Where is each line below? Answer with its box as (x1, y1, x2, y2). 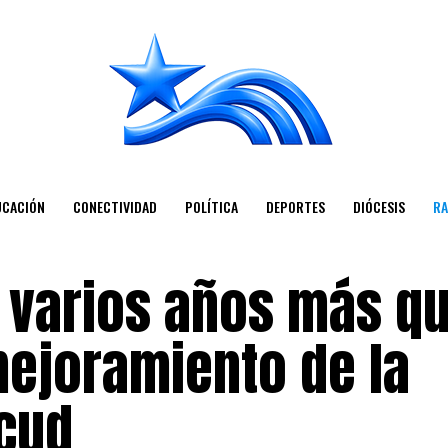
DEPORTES (265, 196, 325, 217)
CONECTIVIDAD (72, 196, 157, 217)
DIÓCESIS (352, 196, 405, 217)
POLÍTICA (184, 196, 238, 217)
